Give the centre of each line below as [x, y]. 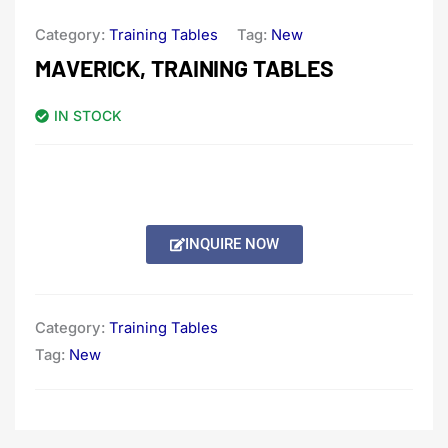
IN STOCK [88, 116]
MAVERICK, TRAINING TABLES [184, 68]
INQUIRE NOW [231, 244]
